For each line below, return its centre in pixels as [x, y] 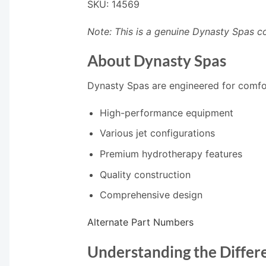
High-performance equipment [166, 113]
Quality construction [145, 174]
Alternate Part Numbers [140, 222]
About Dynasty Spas [157, 61]
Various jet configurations [157, 133]
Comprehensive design [151, 195]
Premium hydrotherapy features [171, 154]
